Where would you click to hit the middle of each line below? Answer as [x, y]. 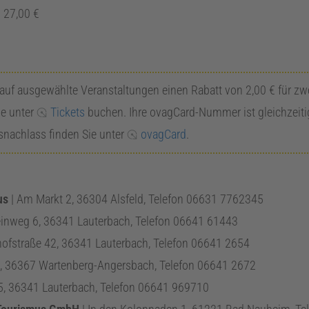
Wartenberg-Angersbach [97, 265]
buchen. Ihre [118, 112]
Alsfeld [127, 199]
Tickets [68, 112]
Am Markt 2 [44, 199]
